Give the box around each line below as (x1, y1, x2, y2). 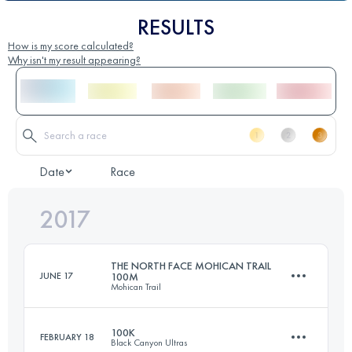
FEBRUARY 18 (40, 330, 94, 343)
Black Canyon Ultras (111, 335, 188, 349)
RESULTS (137, 13, 214, 41)
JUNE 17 (40, 269, 73, 282)
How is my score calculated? (8, 38, 134, 53)
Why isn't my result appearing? (8, 52, 141, 67)
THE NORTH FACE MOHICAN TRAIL (111, 258, 271, 273)
